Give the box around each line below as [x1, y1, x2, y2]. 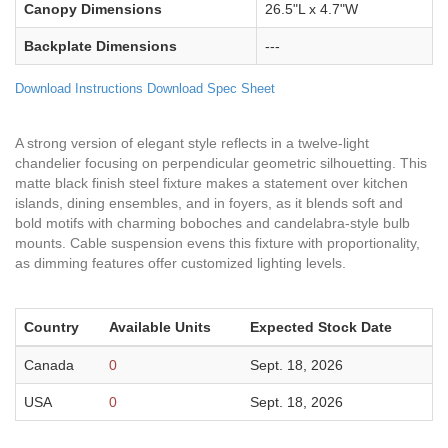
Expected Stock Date [250, 318, 392, 335]
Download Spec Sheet [147, 80, 275, 96]
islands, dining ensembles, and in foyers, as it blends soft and [15, 194, 403, 211]
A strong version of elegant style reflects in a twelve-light [15, 134, 369, 151]
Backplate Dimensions [24, 37, 177, 54]
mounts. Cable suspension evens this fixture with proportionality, [15, 234, 420, 251]
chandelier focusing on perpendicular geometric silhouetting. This [15, 154, 427, 171]
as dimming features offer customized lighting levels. [15, 254, 346, 271]
